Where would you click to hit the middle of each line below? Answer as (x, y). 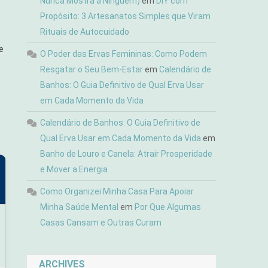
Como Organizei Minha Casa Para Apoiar (117, 191)
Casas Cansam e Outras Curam (101, 223)
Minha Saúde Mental (80, 207)
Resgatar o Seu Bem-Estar (92, 69)
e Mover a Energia (74, 169)
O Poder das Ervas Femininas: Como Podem (124, 54)
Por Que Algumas (168, 207)
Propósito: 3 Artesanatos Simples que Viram (126, 16)
